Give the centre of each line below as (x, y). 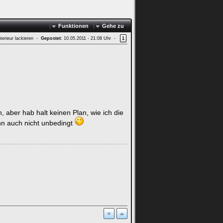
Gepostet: (52, 38)
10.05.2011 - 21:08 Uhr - (91, 38)
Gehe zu (113, 26)
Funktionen (73, 26)
